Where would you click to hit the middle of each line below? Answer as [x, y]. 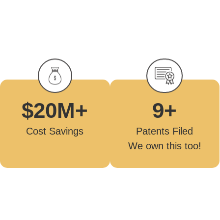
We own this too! [165, 146]
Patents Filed [165, 131]
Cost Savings [55, 131]
